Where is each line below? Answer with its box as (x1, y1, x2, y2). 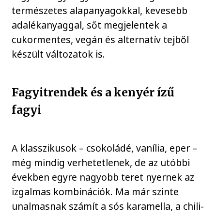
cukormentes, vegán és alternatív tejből (12, 33, 189, 46)
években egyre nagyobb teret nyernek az (12, 170, 195, 184)
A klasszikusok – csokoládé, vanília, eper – (12, 141, 198, 155)
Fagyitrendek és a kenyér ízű (12, 85, 175, 99)
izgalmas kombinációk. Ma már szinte (12, 185, 179, 198)
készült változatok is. (12, 47, 106, 61)
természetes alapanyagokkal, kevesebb (12, 4, 188, 17)
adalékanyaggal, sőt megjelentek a (12, 18, 168, 31)
